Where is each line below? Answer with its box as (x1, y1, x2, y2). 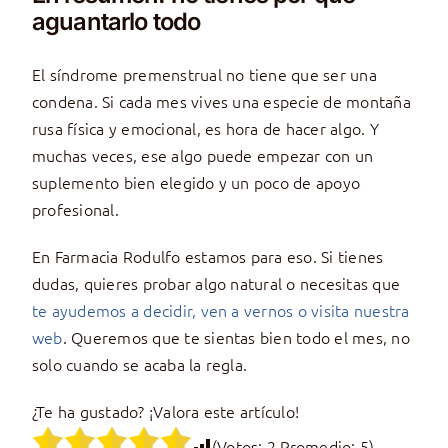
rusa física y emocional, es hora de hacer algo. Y (31, 117, 379, 139)
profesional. (31, 198, 119, 220)
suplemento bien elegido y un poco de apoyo (31, 171, 361, 193)
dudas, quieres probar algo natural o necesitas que (31, 272, 400, 294)
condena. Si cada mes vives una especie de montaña (31, 90, 411, 112)
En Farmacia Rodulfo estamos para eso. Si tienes (31, 245, 384, 267)
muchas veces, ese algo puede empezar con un (31, 144, 374, 166)
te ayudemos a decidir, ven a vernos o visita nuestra (31, 299, 410, 321)
